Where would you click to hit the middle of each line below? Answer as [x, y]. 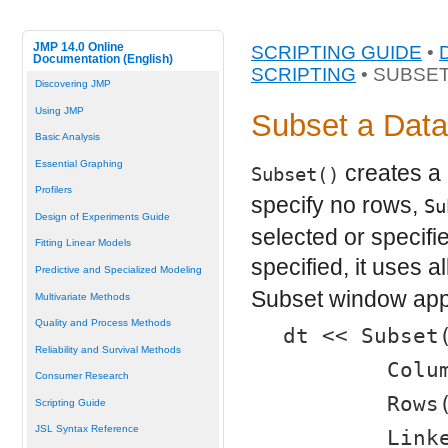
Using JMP [59, 110]
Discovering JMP [72, 84]
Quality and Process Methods [102, 323]
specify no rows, [337, 205]
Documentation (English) [102, 58]
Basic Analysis [67, 137]
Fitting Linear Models [82, 243]
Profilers [53, 190]
